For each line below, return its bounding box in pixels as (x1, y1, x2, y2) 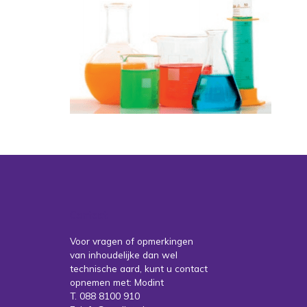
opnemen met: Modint (70, 276, 164, 288)
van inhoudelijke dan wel (70, 249, 177, 260)
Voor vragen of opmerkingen (70, 235, 193, 247)
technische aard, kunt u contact (70, 262, 208, 274)
